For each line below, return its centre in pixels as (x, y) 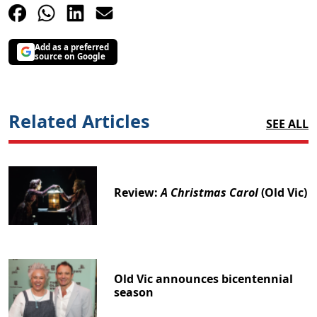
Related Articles (79, 121)
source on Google (70, 57)
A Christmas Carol (210, 193)
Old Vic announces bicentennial (204, 279)
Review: (138, 193)
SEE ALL (287, 123)
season (134, 293)
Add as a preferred (72, 47)
